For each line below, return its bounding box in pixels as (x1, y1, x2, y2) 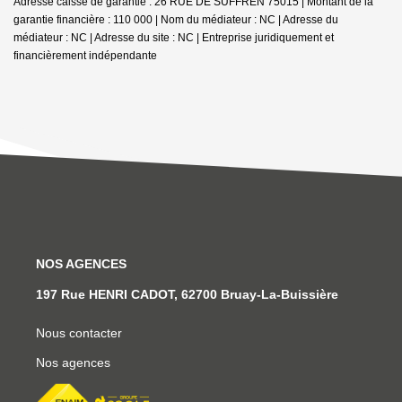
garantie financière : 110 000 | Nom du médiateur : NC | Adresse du (13, 13, 338, 26)
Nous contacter (36, 325, 122, 340)
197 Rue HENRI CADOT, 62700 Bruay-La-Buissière (36, 286, 338, 301)
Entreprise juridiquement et (202, 31, 334, 44)
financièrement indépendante (13, 48, 157, 62)
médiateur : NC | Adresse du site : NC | (13, 31, 202, 44)
